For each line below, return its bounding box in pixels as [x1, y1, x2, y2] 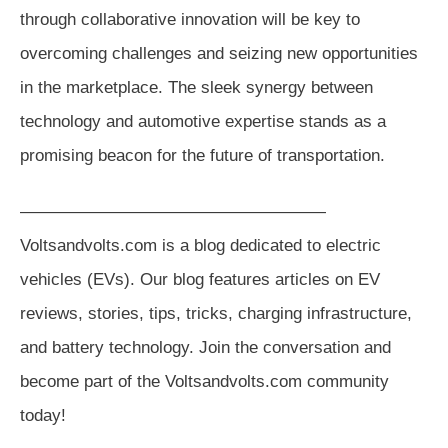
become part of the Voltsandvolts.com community [20, 371, 389, 391]
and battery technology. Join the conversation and [20, 337, 391, 357]
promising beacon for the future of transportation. [20, 145, 385, 165]
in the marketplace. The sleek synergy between [20, 77, 373, 97]
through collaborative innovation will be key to [20, 9, 360, 29]
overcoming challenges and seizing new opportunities [20, 43, 418, 63]
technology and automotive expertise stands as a [20, 111, 386, 131]
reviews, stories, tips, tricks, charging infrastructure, [20, 303, 412, 323]
